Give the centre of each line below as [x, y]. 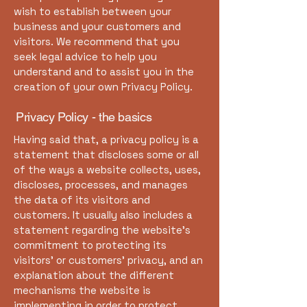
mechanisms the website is [82, 290]
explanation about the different [94, 275]
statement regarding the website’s [102, 230]
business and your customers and [97, 26]
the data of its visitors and [82, 200]
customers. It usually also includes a [103, 215]
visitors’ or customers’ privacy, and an [108, 260]
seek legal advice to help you [85, 57]
